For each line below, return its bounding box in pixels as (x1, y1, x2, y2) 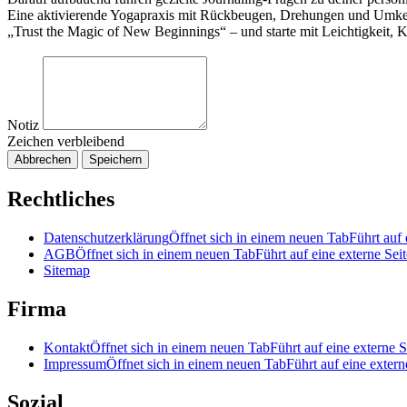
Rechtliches (7, 187, 114, 212)
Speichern (89, 153, 142, 167)
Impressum (44, 355, 106, 372)
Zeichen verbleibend (7, 134, 124, 150)
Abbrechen (15, 153, 71, 167)
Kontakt (44, 339, 90, 355)
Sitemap (44, 263, 90, 279)
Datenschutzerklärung (44, 230, 169, 246)
